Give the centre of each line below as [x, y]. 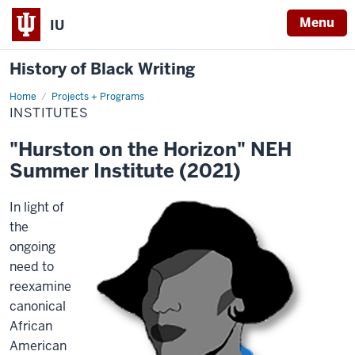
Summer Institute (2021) [125, 171]
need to [32, 267]
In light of [37, 207]
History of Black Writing [102, 69]
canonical [38, 306]
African [31, 326]
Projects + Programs [98, 97]
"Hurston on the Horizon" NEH [151, 149]
